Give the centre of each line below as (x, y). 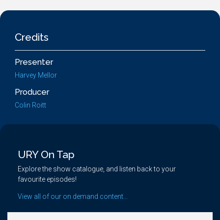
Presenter (34, 62)
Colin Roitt (30, 105)
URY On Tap (46, 154)
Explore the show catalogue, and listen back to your (97, 169)
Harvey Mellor (36, 75)
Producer (32, 92)
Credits (32, 37)
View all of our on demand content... (73, 196)
